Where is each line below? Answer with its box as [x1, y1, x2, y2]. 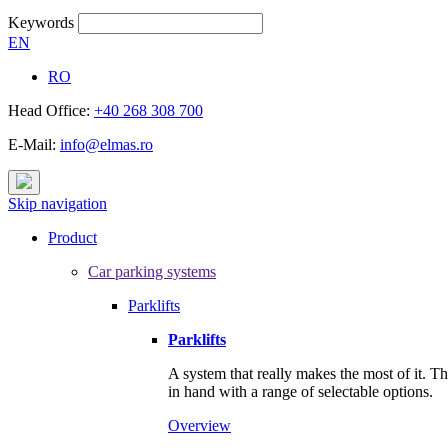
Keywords [8, 14, 74, 31]
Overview [168, 417, 231, 434]
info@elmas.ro [60, 136, 153, 153]
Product [48, 229, 97, 246]
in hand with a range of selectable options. [168, 383, 433, 400]
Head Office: [8, 102, 94, 119]
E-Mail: [8, 136, 60, 153]
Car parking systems [88, 263, 216, 280]
